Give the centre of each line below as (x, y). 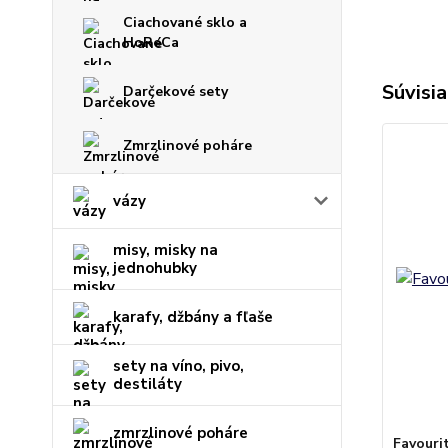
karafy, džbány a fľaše (193, 317)
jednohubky (155, 268)
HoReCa (151, 42)
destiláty (147, 384)
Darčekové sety (175, 91)
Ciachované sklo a (185, 22)
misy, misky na (165, 250)
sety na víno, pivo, (178, 366)
